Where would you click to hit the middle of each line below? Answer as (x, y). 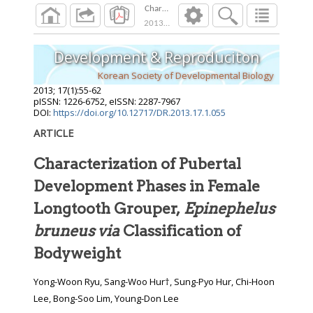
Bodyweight (77, 253)
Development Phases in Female (147, 186)
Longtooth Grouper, (109, 209)
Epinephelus (229, 209)
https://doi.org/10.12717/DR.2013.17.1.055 (139, 113)
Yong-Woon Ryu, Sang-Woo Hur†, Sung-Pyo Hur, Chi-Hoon (154, 282)
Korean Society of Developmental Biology (186, 75)
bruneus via (77, 231)
